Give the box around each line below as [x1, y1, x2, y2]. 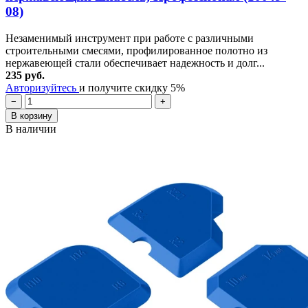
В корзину [11, 110, 52, 121]
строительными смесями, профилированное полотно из [5, 44, 267, 56]
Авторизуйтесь [5, 81, 79, 93]
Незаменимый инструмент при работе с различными [5, 32, 254, 44]
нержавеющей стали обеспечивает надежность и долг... [5, 56, 265, 69]
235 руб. [5, 69, 45, 81]
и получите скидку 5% [79, 81, 185, 93]
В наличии [5, 122, 56, 135]
